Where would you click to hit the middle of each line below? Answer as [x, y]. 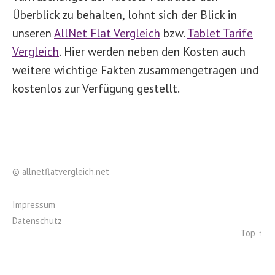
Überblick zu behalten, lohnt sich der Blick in [125, 14]
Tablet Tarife [220, 33]
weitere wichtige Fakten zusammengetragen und [135, 69]
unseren [33, 33]
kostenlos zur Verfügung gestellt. [96, 88]
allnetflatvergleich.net [66, 171]
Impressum [34, 204]
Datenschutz [37, 220]
